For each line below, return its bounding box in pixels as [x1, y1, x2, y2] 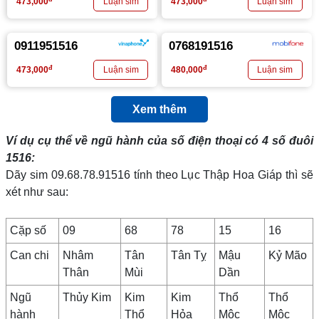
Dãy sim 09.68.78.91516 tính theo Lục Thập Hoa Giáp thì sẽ [6, 169, 313, 181]
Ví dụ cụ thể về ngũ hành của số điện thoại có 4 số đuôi [6, 135, 313, 147]
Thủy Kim [63, 291, 111, 303]
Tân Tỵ [171, 249, 206, 261]
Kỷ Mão [268, 249, 307, 261]
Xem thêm [132, 103, 187, 115]
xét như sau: [6, 186, 68, 198]
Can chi [10, 249, 49, 261]
